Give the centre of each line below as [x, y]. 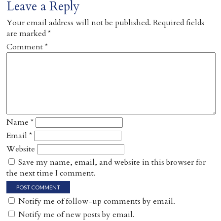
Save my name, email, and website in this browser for [112, 162]
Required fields [179, 23]
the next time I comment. [51, 173]
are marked [27, 34]
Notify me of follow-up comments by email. [97, 201]
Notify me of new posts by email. [77, 215]
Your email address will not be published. [79, 23]
